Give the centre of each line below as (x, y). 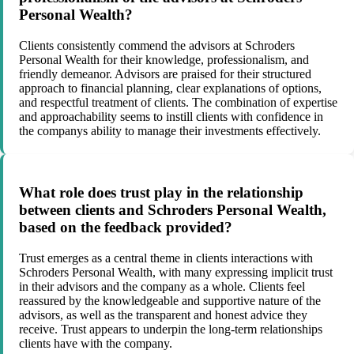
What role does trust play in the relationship (161, 193)
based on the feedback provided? (126, 228)
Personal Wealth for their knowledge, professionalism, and (164, 59)
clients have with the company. (96, 344)
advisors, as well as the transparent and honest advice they (163, 315)
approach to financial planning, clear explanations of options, (170, 88)
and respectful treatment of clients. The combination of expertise (178, 102)
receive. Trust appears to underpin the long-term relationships (171, 330)
